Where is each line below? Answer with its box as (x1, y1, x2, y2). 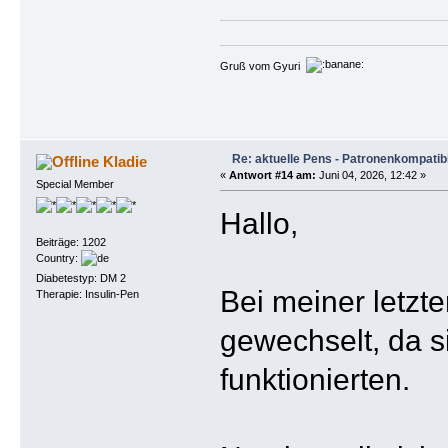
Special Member (35, 177, 114, 190)
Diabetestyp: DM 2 (35, 271, 126, 284)
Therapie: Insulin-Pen (35, 287, 139, 300)
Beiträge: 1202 (35, 236, 106, 249)
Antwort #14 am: (228, 168, 316, 181)
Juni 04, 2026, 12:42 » (315, 168, 426, 181)
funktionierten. (219, 361, 410, 396)
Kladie (103, 152, 148, 170)
